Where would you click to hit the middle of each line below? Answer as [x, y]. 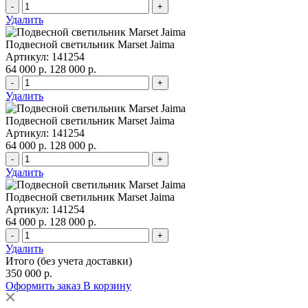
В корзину [107, 286]
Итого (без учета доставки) [69, 261]
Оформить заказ [44, 286]
